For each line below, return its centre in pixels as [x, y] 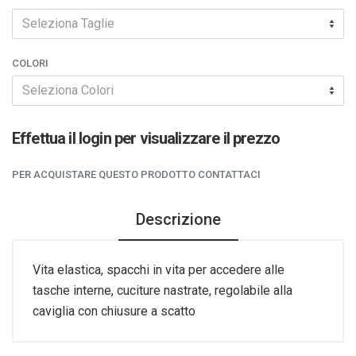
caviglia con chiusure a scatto [114, 311]
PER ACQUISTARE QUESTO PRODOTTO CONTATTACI [136, 174]
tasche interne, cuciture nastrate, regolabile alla [163, 290]
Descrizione [178, 219]
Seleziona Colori [68, 91]
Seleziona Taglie [68, 24]
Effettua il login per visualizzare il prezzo [146, 138]
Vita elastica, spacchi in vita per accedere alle [159, 269]
